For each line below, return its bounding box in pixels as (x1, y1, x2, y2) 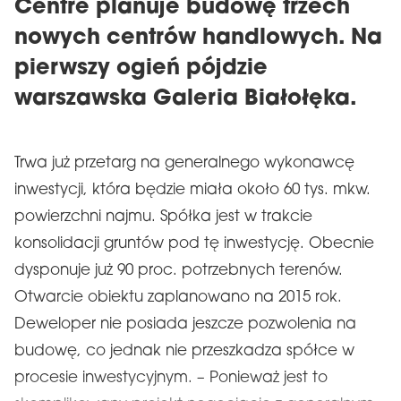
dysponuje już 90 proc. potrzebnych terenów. (14, 263, 343, 278)
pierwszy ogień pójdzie (14, 58, 268, 80)
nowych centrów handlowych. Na (14, 28, 382, 49)
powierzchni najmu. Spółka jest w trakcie (14, 209, 312, 225)
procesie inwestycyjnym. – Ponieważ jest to (14, 371, 328, 386)
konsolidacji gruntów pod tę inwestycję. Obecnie (14, 236, 374, 252)
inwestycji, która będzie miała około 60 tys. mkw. (14, 183, 371, 198)
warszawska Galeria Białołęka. (14, 89, 357, 110)
